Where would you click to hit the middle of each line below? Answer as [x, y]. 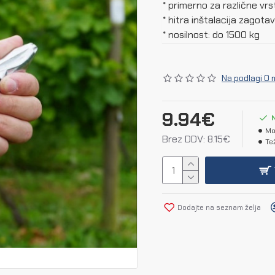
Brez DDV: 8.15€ [196, 139]
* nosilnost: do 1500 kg [211, 35]
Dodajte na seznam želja [219, 207]
